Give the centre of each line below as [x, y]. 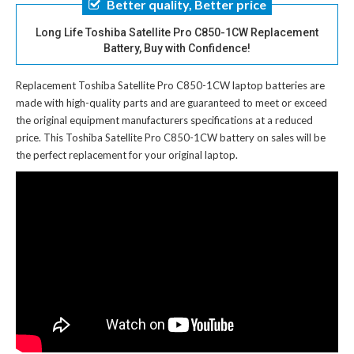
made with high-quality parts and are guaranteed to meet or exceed [171, 102]
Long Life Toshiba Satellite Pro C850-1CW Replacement [177, 32]
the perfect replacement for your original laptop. [127, 154]
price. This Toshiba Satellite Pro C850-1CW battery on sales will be [171, 137]
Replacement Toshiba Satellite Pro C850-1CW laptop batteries [162, 85]
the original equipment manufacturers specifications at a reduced [164, 120]
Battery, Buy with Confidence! [177, 48]
